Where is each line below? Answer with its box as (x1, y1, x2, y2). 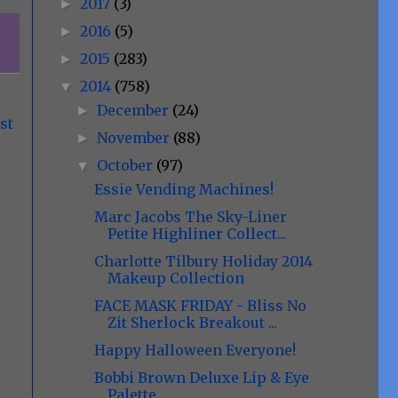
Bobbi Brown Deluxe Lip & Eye (93, 369, 309, 386)
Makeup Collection (107, 269, 244, 287)
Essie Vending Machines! (93, 180, 274, 198)
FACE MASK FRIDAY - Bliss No (93, 297, 306, 314)
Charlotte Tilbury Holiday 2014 (93, 252, 313, 270)
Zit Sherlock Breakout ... (107, 314, 277, 331)
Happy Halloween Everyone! (93, 341, 296, 359)
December (97, 101, 173, 119)
